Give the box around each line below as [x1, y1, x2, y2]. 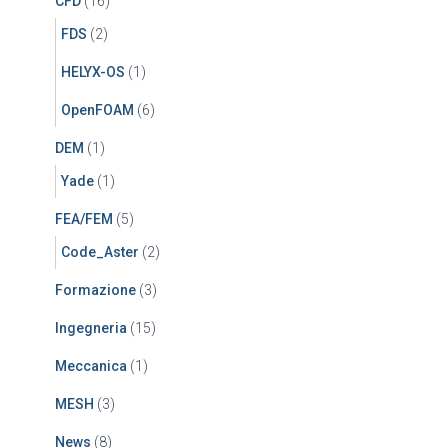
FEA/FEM [55, 211, 113, 227]
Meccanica [55, 358, 127, 374]
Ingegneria [55, 320, 127, 336]
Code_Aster [61, 244, 139, 260]
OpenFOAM [61, 102, 134, 118]
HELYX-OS [61, 64, 125, 80]
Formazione [55, 282, 136, 298]
